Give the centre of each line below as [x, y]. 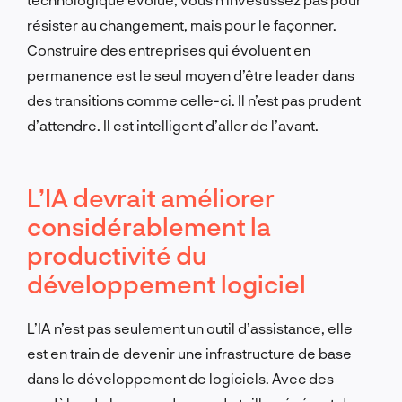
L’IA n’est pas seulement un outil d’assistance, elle [190, 328]
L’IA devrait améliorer [151, 197]
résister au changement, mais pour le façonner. [182, 24]
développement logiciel [166, 283]
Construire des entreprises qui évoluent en [169, 49]
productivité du [117, 254]
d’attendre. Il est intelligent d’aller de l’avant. [173, 125]
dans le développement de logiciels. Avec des [180, 378]
